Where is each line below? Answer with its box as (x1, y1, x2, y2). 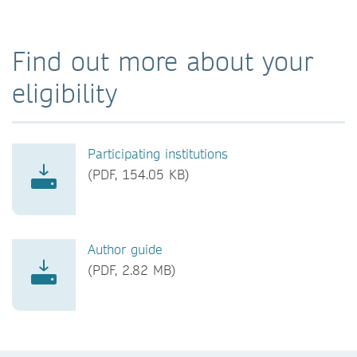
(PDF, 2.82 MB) (88, 261, 176, 278)
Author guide (88, 240, 163, 257)
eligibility (12, 76, 117, 109)
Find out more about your (12, 44, 313, 77)
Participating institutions (88, 144, 228, 162)
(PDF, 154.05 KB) (88, 165, 190, 182)
